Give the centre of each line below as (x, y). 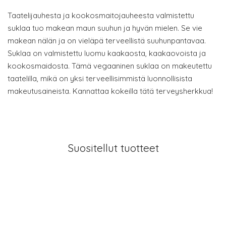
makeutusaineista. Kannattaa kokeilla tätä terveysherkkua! (110, 91)
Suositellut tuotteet (113, 148)
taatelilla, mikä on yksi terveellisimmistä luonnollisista (100, 78)
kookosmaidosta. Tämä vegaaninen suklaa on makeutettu (110, 66)
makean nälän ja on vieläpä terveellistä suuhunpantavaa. (107, 41)
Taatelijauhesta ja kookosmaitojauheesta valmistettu (101, 15)
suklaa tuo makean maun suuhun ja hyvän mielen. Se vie (105, 28)
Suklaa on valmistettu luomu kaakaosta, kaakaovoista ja (107, 53)
